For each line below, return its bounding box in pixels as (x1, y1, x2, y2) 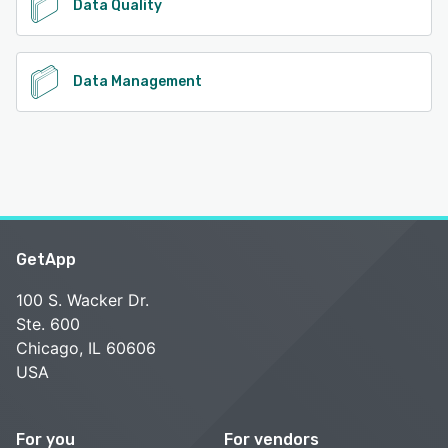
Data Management (73, 73, 202, 90)
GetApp (16, 250, 76, 269)
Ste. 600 (16, 314, 80, 334)
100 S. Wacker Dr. (16, 290, 149, 310)
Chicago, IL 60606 (16, 338, 156, 358)
